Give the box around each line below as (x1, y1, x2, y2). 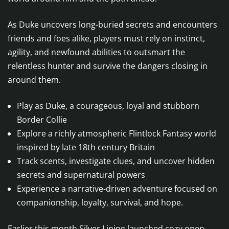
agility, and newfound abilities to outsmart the (8, 47, 185, 58)
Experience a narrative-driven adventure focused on (17, 183, 217, 195)
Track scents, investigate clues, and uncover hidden (17, 155, 215, 167)
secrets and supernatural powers (17, 169, 145, 181)
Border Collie (17, 114, 67, 126)
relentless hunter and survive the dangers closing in (8, 60, 208, 72)
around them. (8, 74, 61, 86)
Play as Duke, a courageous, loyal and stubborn (17, 100, 199, 112)
